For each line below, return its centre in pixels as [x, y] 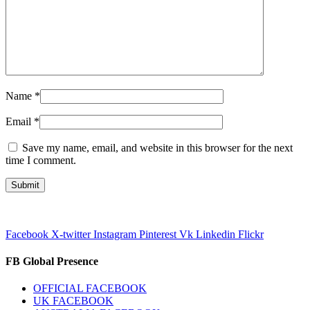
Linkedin [216, 234]
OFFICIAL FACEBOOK [90, 289]
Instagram [115, 234]
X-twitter [71, 234]
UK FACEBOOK [73, 301]
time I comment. [41, 160]
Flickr [251, 234]
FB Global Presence [53, 261]
